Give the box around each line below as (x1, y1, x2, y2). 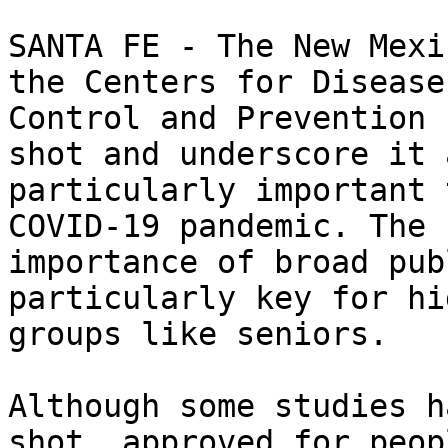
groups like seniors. (8, 316, 426, 353)
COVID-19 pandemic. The (8, 208, 426, 245)
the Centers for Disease (8, 64, 445, 101)
